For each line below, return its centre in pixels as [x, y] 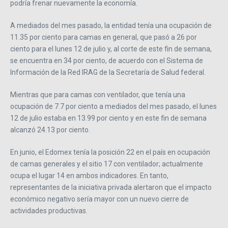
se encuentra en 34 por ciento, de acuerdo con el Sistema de [107, 60]
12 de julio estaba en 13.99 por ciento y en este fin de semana [108, 118]
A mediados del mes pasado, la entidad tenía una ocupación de [111, 25]
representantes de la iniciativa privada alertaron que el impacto [111, 187]
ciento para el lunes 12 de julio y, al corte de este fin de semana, [111, 49]
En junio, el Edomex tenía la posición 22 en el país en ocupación [110, 152]
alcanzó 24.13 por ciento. [50, 130]
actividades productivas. [49, 210]
